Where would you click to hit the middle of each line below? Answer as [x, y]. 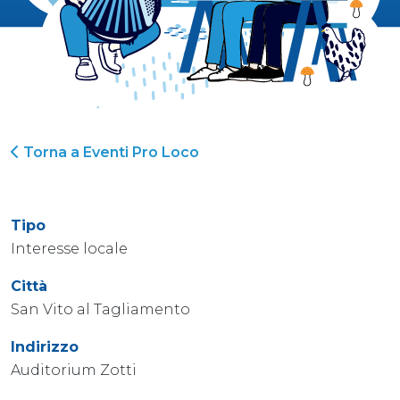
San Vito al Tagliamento [100, 309]
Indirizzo [45, 346]
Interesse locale [69, 248]
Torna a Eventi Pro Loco [109, 152]
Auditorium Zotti [74, 370]
